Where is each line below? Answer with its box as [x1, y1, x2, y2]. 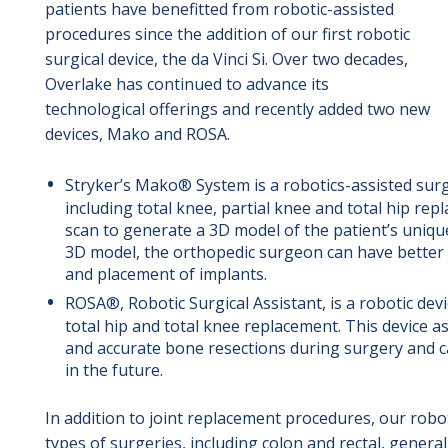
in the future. [64, 358, 163, 381]
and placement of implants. [64, 262, 267, 285]
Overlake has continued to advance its [44, 72, 329, 95]
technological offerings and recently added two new [44, 97, 430, 120]
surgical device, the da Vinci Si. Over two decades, [44, 47, 408, 70]
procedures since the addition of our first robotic [44, 22, 410, 45]
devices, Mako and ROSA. [44, 122, 230, 145]
